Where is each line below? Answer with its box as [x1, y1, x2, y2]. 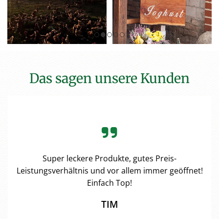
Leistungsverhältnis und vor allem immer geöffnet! [16, 165, 203, 176]
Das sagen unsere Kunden [29, 70, 190, 87]
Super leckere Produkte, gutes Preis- [43, 153, 176, 164]
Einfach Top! [87, 177, 132, 189]
